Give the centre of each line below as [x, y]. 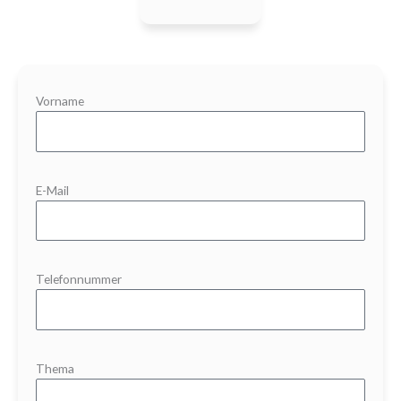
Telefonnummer [79, 279]
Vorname [60, 101]
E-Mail [52, 190]
